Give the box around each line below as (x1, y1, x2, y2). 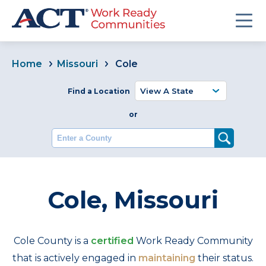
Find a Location (68, 87, 130, 96)
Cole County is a (13, 235, 91, 246)
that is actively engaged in (12, 252, 138, 264)
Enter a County (80, 129, 153, 141)
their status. (195, 252, 254, 264)
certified (90, 235, 134, 246)
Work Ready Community (133, 235, 253, 246)
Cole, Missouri (47, 185, 218, 214)
